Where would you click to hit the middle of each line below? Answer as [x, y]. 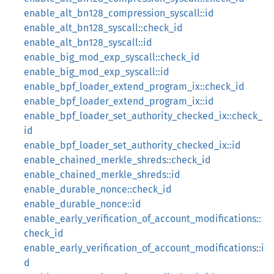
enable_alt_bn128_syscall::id [88, 43]
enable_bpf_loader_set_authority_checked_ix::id [132, 145]
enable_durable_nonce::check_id [98, 189]
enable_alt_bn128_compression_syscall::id [119, 13]
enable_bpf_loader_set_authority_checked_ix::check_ [143, 116]
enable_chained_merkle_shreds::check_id [117, 160]
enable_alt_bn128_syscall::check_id [103, 28]
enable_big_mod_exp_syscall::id [97, 72]
